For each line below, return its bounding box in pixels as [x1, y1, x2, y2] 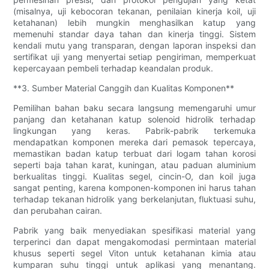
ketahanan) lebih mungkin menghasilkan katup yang [13, 17, 256, 28]
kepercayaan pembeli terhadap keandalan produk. [13, 62, 214, 73]
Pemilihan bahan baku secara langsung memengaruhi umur [13, 102, 256, 113]
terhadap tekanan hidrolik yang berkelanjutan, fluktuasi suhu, [13, 193, 256, 204]
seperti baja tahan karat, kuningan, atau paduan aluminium [13, 159, 256, 170]
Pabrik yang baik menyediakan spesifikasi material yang [13, 225, 256, 235]
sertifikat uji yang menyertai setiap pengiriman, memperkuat [13, 51, 256, 62]
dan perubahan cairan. [13, 205, 103, 216]
